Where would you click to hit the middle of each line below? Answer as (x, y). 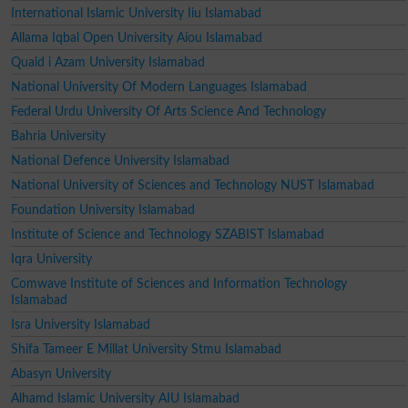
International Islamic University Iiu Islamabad (136, 13)
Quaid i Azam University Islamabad (107, 62)
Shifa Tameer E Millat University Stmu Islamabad (146, 349)
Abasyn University (61, 373)
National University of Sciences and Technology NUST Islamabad (192, 185)
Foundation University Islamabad (102, 209)
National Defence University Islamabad (120, 160)
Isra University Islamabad (80, 324)
